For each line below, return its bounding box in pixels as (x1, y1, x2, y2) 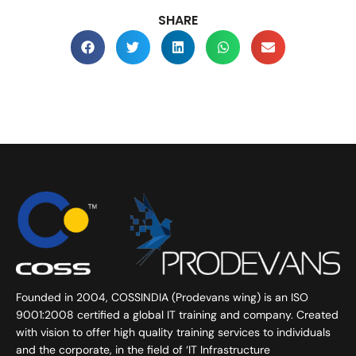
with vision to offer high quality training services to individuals (16, 325, 331, 340)
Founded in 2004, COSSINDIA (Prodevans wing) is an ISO (16, 290, 308, 305)
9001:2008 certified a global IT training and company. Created (16, 308, 339, 323)
